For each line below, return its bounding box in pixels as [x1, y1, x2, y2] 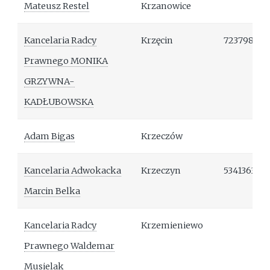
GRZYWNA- [24, 76, 75, 87]
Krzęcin [141, 35, 174, 46]
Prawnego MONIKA [24, 55, 108, 67]
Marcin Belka [24, 186, 81, 197]
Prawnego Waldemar [24, 240, 115, 252]
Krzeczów [141, 131, 183, 142]
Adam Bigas [24, 131, 75, 142]
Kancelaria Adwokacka [24, 165, 122, 177]
